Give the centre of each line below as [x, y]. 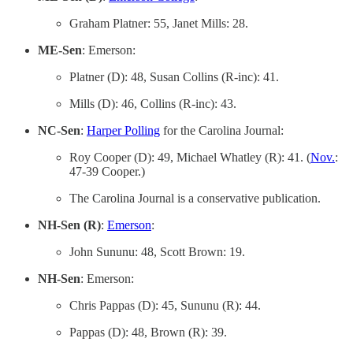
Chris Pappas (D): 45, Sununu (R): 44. [165, 305]
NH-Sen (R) [69, 225]
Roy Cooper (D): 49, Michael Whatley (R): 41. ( [190, 157]
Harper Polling [123, 130]
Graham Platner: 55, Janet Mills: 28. [159, 23]
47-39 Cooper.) [107, 171]
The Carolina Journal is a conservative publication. [195, 198]
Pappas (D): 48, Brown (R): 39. [148, 332]
